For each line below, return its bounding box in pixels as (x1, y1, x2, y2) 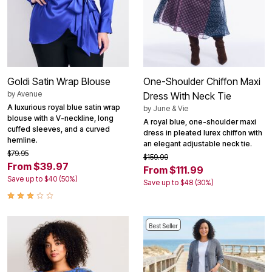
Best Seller (149, 222, 178, 229)
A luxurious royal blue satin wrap (7, 103, 120, 112)
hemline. (7, 135, 38, 145)
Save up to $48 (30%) (143, 178, 214, 188)
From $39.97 (7, 160, 69, 173)
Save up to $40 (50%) (7, 174, 78, 184)
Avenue (17, 89, 42, 99)
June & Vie (153, 104, 188, 114)
